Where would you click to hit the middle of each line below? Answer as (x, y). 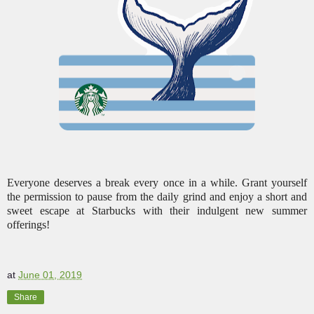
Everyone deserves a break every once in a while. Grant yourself (157, 183)
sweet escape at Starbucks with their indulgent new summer (157, 211)
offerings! (28, 225)
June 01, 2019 (50, 275)
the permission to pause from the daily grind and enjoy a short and (157, 197)
